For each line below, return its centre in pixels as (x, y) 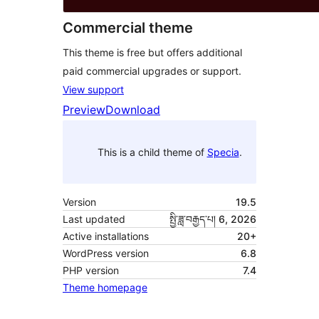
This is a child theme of (152, 152)
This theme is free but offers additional (152, 53)
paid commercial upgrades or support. (152, 71)
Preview (84, 110)
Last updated (94, 219)
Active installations (106, 236)
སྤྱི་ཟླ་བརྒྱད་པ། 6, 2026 (213, 219)
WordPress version (106, 253)
